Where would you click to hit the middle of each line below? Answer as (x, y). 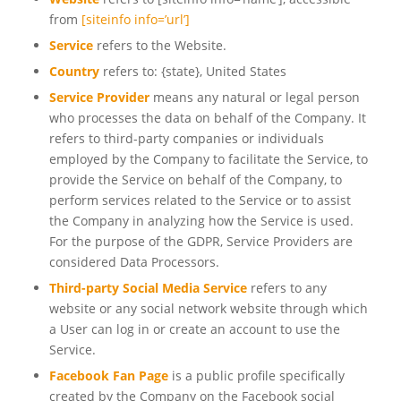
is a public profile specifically (256, 376)
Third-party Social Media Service (148, 288)
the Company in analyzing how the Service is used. (201, 221)
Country (74, 72)
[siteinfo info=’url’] (135, 20)
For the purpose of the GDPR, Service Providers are (200, 242)
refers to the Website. (159, 46)
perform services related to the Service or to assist (200, 200)
